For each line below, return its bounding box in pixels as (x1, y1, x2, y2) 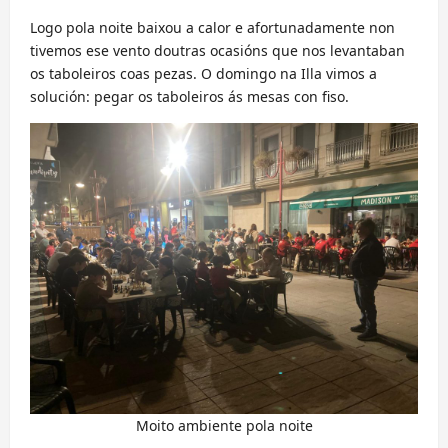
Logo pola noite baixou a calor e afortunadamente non (30, 18, 395, 37)
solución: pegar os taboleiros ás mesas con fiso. (30, 87, 349, 106)
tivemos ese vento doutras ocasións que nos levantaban (30, 41, 405, 60)
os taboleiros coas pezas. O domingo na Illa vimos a (30, 64, 377, 83)
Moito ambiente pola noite (135, 416, 313, 435)
